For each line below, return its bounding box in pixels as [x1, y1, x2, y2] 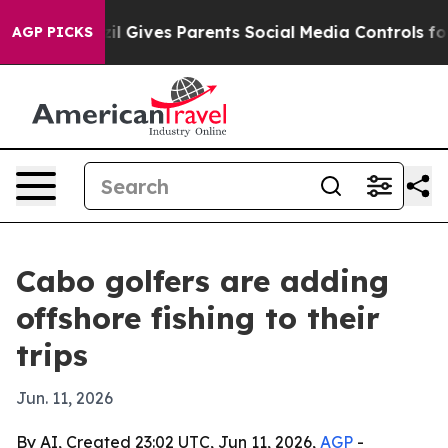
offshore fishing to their [16, 299, 380, 337]
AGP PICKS [12, 23, 93, 41]
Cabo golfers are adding [16, 262, 389, 300]
